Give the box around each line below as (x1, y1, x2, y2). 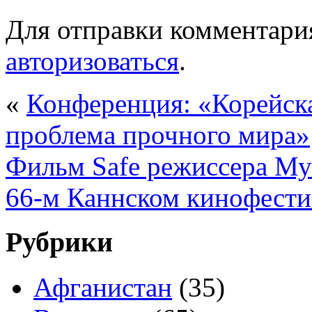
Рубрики (6, 226, 113, 258)
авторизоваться (6, 45, 179, 76)
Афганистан (33, 272, 172, 303)
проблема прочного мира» (6, 119, 310, 150)
